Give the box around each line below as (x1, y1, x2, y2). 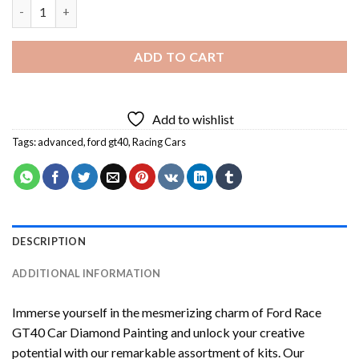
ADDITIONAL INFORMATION (12, 266, 161, 280)
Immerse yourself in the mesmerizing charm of (12, 304, 266, 320)
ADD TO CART (134, 48, 225, 64)
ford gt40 (87, 135, 128, 148)
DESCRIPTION (12, 234, 86, 248)
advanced (38, 135, 83, 148)
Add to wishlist (151, 111, 234, 127)
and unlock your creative (168, 324, 305, 340)
